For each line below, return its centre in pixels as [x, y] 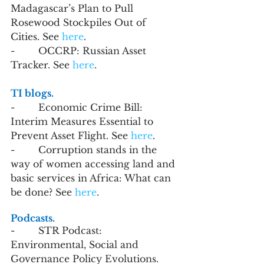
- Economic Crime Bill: [78, 107]
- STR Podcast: [58, 230]
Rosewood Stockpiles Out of [80, 22]
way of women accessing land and [94, 164]
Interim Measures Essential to [83, 121]
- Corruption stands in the [85, 150]
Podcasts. [33, 218]
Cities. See [36, 37]
